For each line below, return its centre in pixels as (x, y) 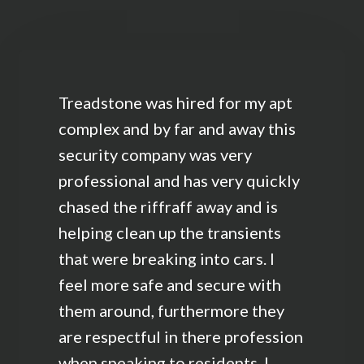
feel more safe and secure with (170, 285)
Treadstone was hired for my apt (175, 103)
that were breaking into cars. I (167, 259)
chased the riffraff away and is (168, 207)
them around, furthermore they (171, 311)
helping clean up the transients (170, 233)
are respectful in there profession (181, 337)
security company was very (155, 155)
